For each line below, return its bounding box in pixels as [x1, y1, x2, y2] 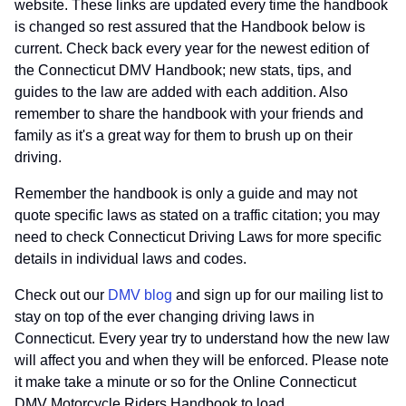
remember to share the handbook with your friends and [14, 106, 363, 121]
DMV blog [108, 287, 172, 303]
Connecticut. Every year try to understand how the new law [14, 331, 390, 346]
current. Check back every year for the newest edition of [14, 41, 369, 56]
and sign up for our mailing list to [172, 287, 383, 303]
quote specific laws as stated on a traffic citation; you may [14, 208, 380, 223]
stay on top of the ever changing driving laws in [14, 309, 314, 324]
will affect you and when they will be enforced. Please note [14, 353, 389, 368]
